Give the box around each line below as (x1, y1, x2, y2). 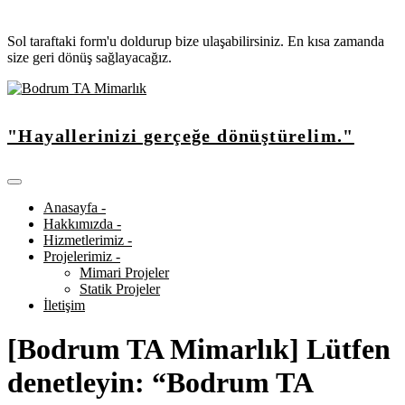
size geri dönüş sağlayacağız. (7, 50, 172, 65)
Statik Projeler (80, 280, 160, 297)
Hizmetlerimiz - (43, 231, 132, 248)
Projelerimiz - (43, 248, 120, 264)
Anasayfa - (43, 199, 106, 215)
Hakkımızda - (43, 215, 121, 231)
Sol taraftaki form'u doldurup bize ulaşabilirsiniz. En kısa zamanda (7, 33, 384, 49)
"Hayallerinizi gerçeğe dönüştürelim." (7, 126, 354, 146)
